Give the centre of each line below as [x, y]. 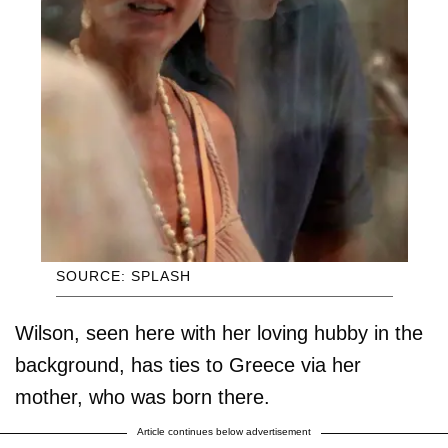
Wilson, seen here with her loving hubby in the [219, 332]
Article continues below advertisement [224, 431]
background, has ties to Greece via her [188, 364]
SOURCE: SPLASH [123, 275]
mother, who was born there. [142, 396]
